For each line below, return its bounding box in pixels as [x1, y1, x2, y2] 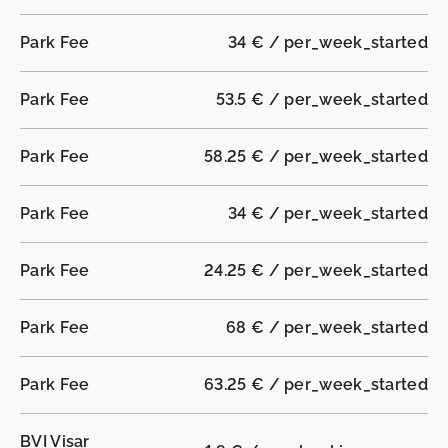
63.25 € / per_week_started [204, 375, 428, 395]
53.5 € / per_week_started [215, 90, 428, 110]
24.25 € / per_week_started [204, 261, 428, 281]
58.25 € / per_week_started [204, 147, 428, 167]
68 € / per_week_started [226, 318, 428, 338]
